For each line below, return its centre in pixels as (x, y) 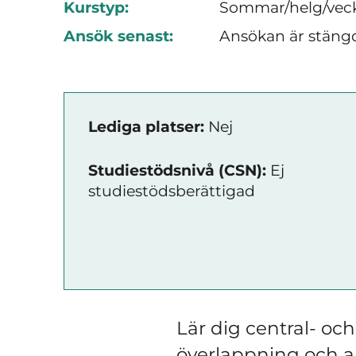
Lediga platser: (146, 127)
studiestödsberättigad (172, 191)
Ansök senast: (118, 36)
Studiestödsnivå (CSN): (177, 170)
